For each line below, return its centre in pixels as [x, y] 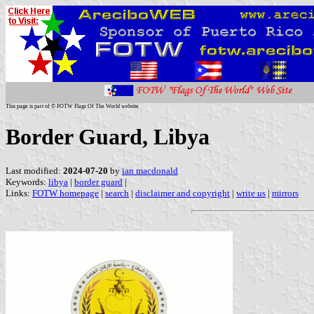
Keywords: [27, 182]
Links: [19, 193]
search [117, 193]
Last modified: [34, 170]
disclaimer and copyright [183, 193]
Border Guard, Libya [108, 137]
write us [251, 193]
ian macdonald [150, 170]
